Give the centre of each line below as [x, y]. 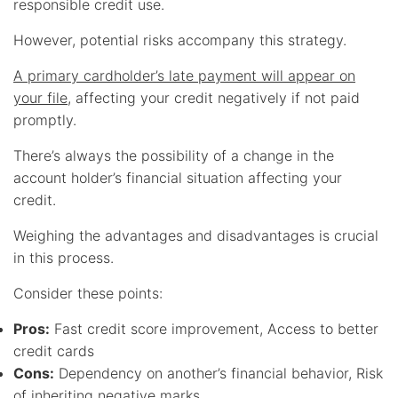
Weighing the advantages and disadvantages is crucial [196, 235]
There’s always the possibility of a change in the [174, 155]
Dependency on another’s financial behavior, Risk [219, 373]
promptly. [45, 119]
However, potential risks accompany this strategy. [180, 40]
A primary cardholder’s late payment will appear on [184, 75]
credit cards [54, 350]
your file [40, 97]
